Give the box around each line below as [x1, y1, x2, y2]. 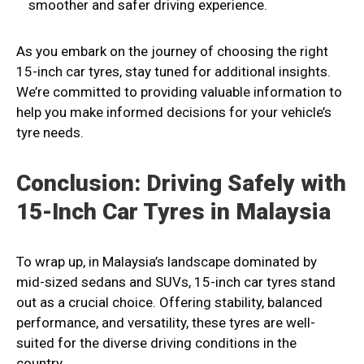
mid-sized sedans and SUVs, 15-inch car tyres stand [16, 274, 336, 291]
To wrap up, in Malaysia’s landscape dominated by [16, 253, 317, 271]
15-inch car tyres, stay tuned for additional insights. [16, 63, 331, 80]
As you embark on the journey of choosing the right [16, 43, 328, 60]
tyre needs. [16, 124, 84, 141]
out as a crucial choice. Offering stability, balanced [16, 294, 323, 311]
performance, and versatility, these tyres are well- [16, 314, 315, 331]
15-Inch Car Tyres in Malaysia [16, 198, 331, 226]
